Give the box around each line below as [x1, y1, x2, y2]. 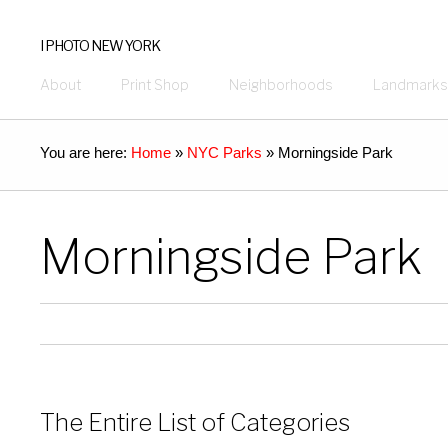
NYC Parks [187, 144, 262, 161]
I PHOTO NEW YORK [40, 37, 160, 54]
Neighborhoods [229, 76, 333, 93]
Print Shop [121, 76, 189, 93]
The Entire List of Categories [40, 408, 350, 437]
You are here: [40, 144, 131, 161]
